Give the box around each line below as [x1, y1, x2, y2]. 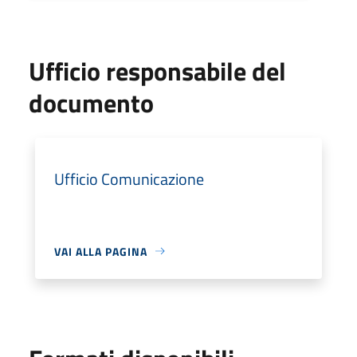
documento [29, 83, 154, 122]
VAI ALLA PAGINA [54, 242, 147, 260]
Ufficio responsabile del [29, 51, 286, 90]
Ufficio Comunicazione [54, 166, 204, 191]
